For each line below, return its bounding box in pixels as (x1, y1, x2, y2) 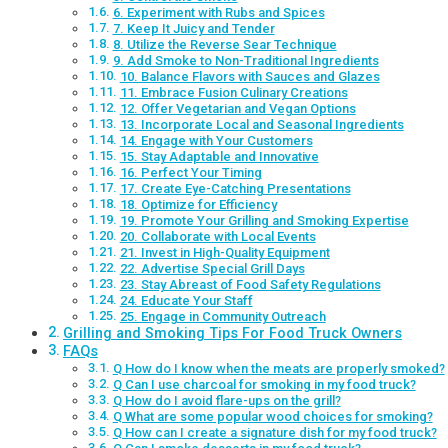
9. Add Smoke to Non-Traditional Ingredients (112, 53, 379, 69)
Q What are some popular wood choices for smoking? (112, 409, 433, 425)
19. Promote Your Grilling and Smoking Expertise (119, 213, 409, 229)
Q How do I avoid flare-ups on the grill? (112, 393, 341, 409)
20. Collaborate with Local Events (119, 229, 316, 245)
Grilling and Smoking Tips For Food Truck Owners (62, 325, 402, 343)
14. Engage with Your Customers (119, 133, 313, 149)
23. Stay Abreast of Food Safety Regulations (119, 277, 381, 293)
